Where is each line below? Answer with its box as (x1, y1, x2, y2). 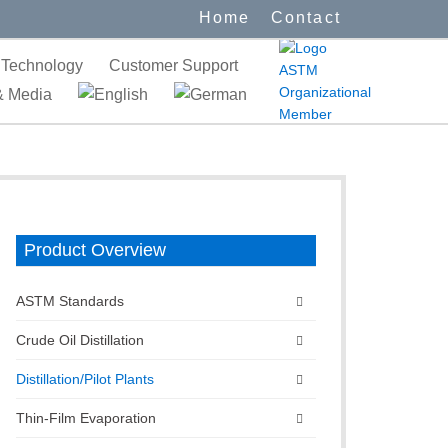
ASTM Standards (16, 293, 124, 309)
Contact (270, 9, 341, 26)
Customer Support (108, 57, 238, 74)
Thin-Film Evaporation (16, 410, 156, 426)
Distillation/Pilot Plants (16, 371, 154, 387)
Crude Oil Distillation (16, 332, 144, 348)
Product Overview (24, 240, 166, 260)
